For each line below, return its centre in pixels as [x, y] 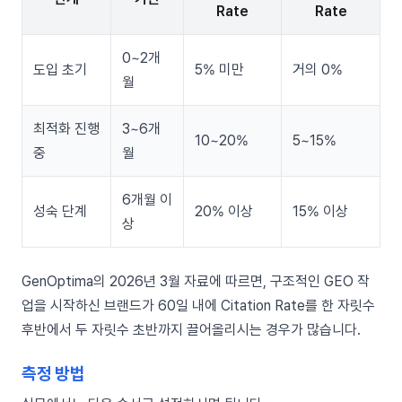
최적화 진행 [66, 129]
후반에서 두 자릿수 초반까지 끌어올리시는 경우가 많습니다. [191, 330]
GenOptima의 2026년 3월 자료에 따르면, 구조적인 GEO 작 [196, 282]
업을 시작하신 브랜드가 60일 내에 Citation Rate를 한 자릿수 [198, 306]
